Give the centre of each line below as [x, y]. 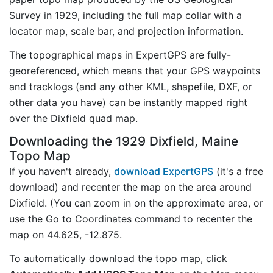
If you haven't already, [62, 171]
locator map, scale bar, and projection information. [126, 31]
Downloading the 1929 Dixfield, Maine [124, 141]
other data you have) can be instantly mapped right [128, 102]
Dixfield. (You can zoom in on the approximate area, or [136, 203]
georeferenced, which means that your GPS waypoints [135, 70]
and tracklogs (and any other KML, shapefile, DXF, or [131, 86]
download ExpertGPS [164, 171]
